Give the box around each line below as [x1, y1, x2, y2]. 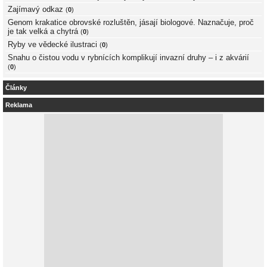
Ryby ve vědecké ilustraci [8, 40, 97, 49]
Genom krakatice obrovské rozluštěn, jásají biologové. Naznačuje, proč [8, 18, 254, 27]
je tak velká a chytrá [8, 27, 78, 36]
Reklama [5, 101, 32, 108]
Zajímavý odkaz [8, 5, 63, 14]
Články [5, 83, 27, 91]
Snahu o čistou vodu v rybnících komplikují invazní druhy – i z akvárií [8, 53, 249, 63]
